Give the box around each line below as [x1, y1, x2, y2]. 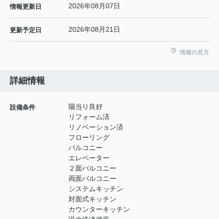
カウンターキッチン [68, 205, 130, 213]
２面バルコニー [68, 164, 116, 172]
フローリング [68, 133, 109, 141]
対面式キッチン [68, 195, 116, 203]
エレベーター [68, 153, 109, 162]
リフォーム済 [68, 112, 109, 121]
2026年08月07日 [68, 1, 120, 10]
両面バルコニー [68, 174, 116, 182]
